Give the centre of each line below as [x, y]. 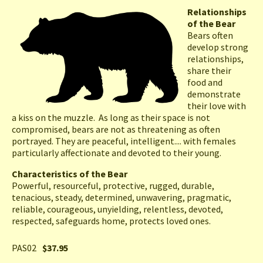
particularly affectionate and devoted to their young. [117, 153]
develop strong [218, 47]
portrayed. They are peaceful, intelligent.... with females [124, 141]
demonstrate [214, 94]
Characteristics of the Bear [70, 174]
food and [205, 82]
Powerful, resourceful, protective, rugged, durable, [113, 186]
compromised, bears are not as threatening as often [116, 129]
